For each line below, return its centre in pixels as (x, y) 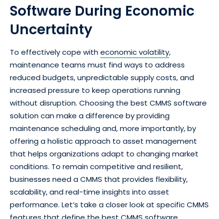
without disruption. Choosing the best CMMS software (108, 103)
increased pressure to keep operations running (95, 90)
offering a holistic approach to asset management (103, 141)
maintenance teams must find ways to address (97, 65)
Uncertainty (51, 30)
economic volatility (135, 52)
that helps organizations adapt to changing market (104, 154)
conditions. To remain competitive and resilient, (96, 166)
